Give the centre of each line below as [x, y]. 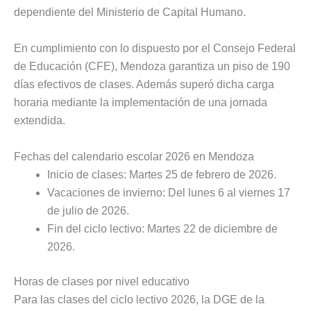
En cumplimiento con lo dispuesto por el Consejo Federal [155, 49]
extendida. [40, 121]
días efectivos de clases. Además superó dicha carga [144, 85]
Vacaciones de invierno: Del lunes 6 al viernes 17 [169, 192]
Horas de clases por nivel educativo [102, 281]
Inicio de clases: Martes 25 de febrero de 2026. [162, 174]
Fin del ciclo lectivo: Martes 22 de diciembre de [162, 228]
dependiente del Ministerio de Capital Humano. [130, 12]
